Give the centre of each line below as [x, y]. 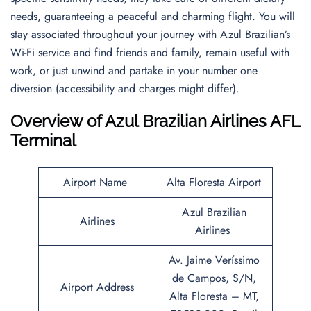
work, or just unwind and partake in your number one [134, 70]
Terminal [43, 141]
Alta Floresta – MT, [214, 296]
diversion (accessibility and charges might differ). [127, 89]
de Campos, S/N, [214, 278]
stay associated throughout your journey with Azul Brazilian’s [150, 34]
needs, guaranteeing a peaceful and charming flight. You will [153, 16]
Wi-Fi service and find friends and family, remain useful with [150, 52]
